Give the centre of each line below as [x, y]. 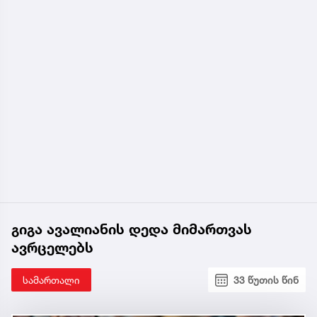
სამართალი [51, 280]
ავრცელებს [52, 248]
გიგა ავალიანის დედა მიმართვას [132, 230]
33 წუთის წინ [266, 280]
